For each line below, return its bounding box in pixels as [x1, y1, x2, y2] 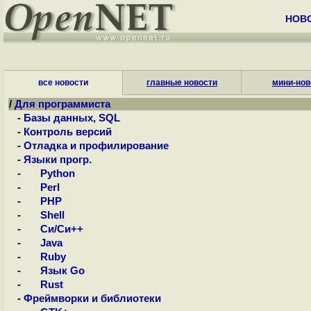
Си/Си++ [24, 224, 83, 235]
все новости [38, 78, 88, 87]
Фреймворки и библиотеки [24, 293, 161, 304]
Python [24, 168, 75, 179]
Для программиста [15, 99, 110, 110]
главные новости [146, 78, 217, 87]
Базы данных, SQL [24, 112, 120, 124]
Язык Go [24, 265, 85, 276]
